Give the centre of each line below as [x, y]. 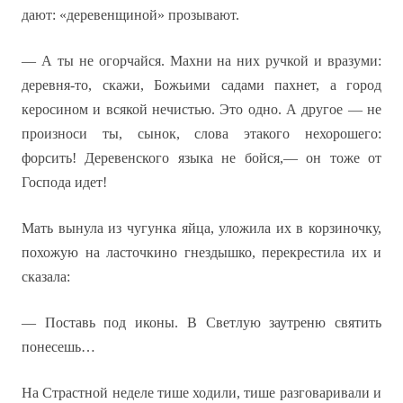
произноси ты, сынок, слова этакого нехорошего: [201, 134]
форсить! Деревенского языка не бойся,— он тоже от [201, 158]
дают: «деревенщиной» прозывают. [130, 15]
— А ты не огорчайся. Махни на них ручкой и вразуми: [201, 61]
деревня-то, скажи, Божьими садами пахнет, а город [201, 85]
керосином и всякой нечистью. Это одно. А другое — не [201, 109]
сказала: [46, 277]
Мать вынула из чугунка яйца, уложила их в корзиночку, [201, 228]
